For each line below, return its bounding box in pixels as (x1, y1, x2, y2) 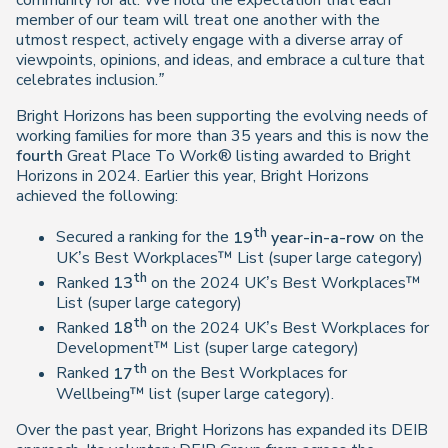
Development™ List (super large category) (56, 337, 359, 360)
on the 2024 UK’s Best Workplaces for (151, 317, 429, 340)
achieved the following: (16, 185, 178, 208)
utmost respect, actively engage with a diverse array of (16, 29, 402, 52)
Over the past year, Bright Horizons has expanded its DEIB (16, 418, 428, 441)
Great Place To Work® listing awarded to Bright (67, 145, 411, 168)
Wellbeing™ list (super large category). (56, 382, 334, 405)
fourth (16, 145, 67, 168)
